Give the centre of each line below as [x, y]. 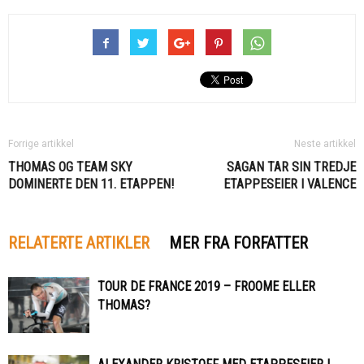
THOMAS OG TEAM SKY [70, 167]
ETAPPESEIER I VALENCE [290, 184]
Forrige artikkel [41, 144]
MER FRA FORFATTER [238, 243]
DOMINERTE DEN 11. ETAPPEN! [91, 184]
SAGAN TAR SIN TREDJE [291, 167]
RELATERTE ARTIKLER [79, 243]
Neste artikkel [325, 144]
